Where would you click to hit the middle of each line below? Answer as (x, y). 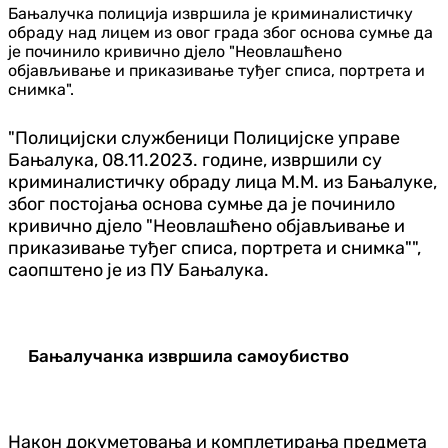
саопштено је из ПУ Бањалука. (138, 269)
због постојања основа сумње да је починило (201, 203)
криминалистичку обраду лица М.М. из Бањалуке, (222, 181)
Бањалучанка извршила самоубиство (188, 355)
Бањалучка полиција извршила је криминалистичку (210, 13)
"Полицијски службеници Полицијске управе (204, 137)
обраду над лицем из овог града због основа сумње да (220, 32)
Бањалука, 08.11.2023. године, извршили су (195, 159)
